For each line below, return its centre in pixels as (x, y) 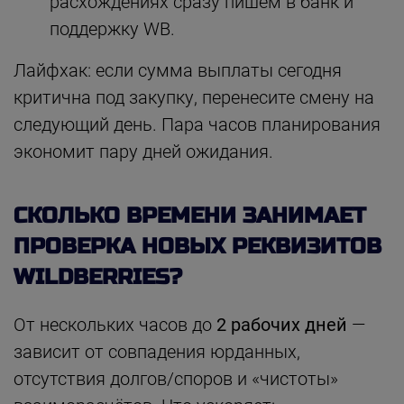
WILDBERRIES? (98, 277)
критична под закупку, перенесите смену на (194, 97)
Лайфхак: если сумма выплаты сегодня (178, 70)
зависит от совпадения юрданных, (157, 351)
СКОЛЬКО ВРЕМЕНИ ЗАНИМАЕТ (190, 216)
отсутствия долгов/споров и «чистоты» (176, 378)
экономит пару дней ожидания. (143, 151)
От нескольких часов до (115, 324)
